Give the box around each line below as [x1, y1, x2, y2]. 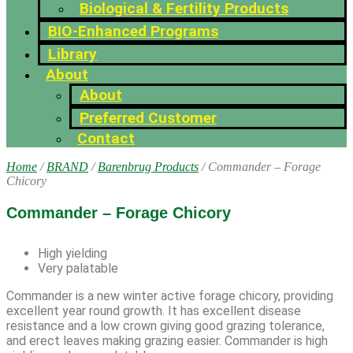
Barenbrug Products [98, 160, 199, 173]
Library [48, 45, 97, 63]
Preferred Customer [80, 109, 217, 127]
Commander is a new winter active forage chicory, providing [6, 288, 333, 303]
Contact [77, 129, 135, 147]
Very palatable [38, 261, 118, 276]
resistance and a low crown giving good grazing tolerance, [6, 318, 325, 333]
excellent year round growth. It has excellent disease [6, 303, 301, 318]
